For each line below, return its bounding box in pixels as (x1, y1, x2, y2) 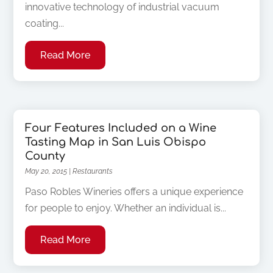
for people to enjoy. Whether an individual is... (25, 202, 227, 214)
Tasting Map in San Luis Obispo (25, 135, 207, 148)
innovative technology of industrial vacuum (25, 1, 220, 13)
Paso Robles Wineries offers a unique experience (25, 185, 244, 197)
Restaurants (73, 166, 113, 175)
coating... (25, 18, 65, 30)
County (25, 149, 66, 162)
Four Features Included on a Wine (25, 121, 217, 134)
